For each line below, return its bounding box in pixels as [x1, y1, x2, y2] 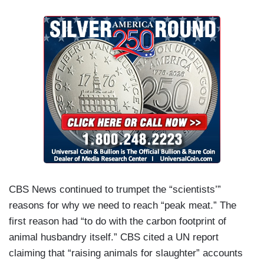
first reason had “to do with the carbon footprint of [9, 215, 226, 227]
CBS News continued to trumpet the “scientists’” [9, 183, 221, 195]
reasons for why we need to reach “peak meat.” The [9, 199, 236, 211]
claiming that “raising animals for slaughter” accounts [9, 247, 243, 259]
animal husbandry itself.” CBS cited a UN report [9, 231, 219, 243]
